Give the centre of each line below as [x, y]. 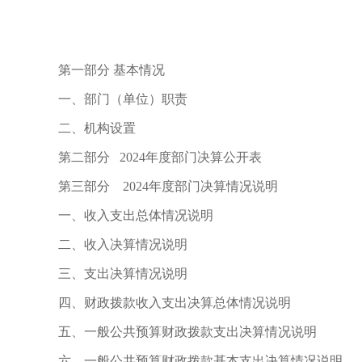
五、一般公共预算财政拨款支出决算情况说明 [189, 332]
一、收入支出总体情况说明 [137, 215]
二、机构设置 [99, 128]
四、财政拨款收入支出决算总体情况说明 [176, 303]
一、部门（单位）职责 [124, 99]
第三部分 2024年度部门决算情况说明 [170, 186]
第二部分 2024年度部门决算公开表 [162, 157]
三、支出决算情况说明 [124, 274]
